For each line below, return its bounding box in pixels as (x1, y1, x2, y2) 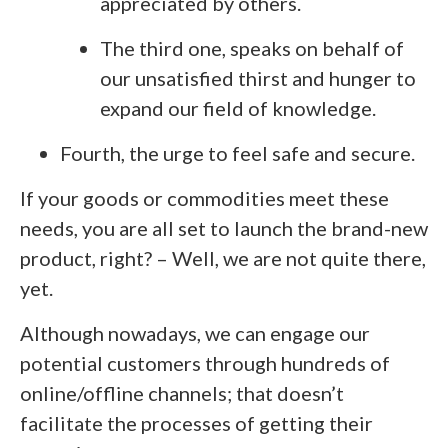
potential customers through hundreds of (20, 350, 390, 375)
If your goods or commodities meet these (20, 185, 389, 210)
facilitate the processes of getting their (20, 410, 373, 435)
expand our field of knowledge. (100, 95, 376, 120)
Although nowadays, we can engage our (20, 320, 370, 345)
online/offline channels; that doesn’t (20, 380, 344, 405)
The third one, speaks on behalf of (100, 35, 404, 60)
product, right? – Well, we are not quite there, (20, 245, 426, 270)
